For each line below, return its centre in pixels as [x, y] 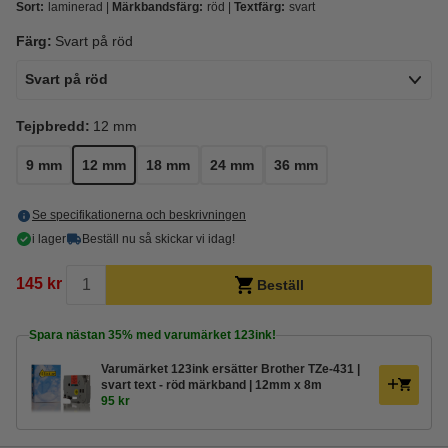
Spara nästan [68, 335]
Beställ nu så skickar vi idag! [158, 239]
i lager [49, 239]
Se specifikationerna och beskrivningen [139, 215]
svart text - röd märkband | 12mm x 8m [285, 385]
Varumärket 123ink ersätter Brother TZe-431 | [230, 369]
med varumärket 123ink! [204, 335]
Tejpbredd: [53, 126]
